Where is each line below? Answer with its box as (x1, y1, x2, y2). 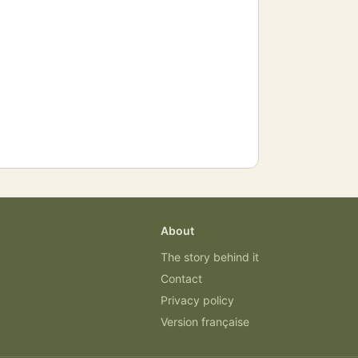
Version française (161, 315, 249, 329)
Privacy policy (161, 293, 234, 308)
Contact (161, 272, 202, 286)
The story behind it (161, 250, 259, 265)
